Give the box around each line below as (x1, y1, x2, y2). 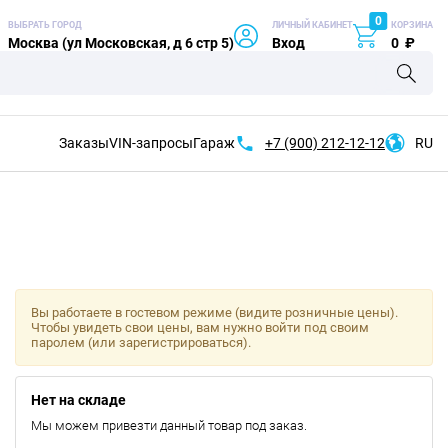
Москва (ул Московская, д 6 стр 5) (8, 35, 234, 51)
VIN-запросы (109, 135, 193, 151)
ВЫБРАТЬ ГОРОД (8, 20, 82, 30)
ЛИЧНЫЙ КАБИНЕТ (272, 20, 353, 30)
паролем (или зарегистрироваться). (30, 335, 251, 350)
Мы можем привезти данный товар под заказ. (30, 418, 307, 433)
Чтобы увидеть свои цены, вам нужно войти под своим (30, 320, 369, 335)
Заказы (59, 135, 109, 151)
